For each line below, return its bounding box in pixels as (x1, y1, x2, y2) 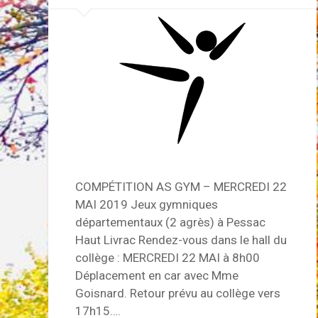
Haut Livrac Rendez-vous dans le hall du (75, 232, 287, 247)
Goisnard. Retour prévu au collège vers (75, 285, 281, 300)
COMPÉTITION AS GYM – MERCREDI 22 (75, 179, 287, 194)
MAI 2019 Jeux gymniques (75, 197, 219, 212)
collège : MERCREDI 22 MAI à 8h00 (75, 250, 261, 265)
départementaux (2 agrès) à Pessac (75, 214, 266, 229)
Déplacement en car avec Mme (75, 268, 239, 283)
